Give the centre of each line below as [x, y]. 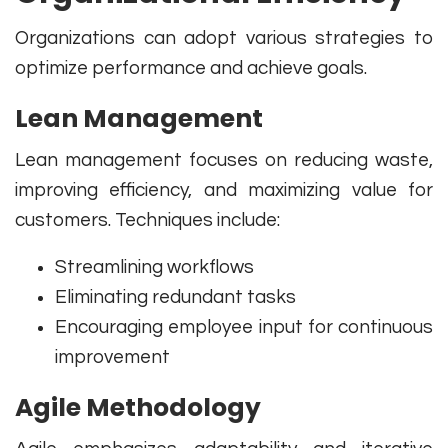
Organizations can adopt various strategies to [224, 38]
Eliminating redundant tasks [175, 297]
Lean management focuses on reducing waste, [224, 160]
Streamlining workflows [154, 267]
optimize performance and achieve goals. [191, 68]
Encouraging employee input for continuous [244, 327]
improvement [112, 357]
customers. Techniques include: [147, 220]
